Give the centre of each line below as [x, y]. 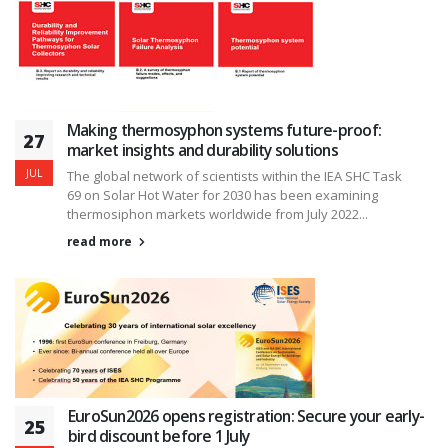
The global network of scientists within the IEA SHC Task [234, 175]
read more [101, 240]
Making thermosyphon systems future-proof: [224, 129]
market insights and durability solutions [202, 149]
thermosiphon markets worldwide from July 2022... [217, 213]
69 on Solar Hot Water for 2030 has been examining [222, 194]
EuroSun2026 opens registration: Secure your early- [246, 415]
